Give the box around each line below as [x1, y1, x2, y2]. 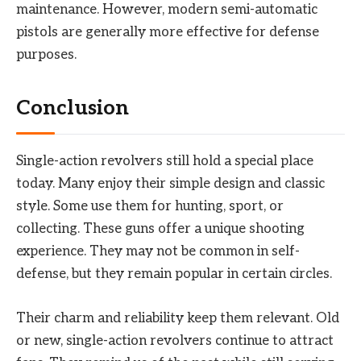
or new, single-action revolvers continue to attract [16, 332, 334, 349]
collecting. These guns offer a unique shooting [16, 221, 305, 238]
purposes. [16, 46, 77, 63]
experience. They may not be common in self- [16, 243, 300, 260]
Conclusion [16, 96, 129, 122]
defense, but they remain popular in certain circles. [16, 266, 332, 283]
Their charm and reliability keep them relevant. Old [16, 309, 339, 326]
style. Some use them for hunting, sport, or [16, 198, 284, 215]
